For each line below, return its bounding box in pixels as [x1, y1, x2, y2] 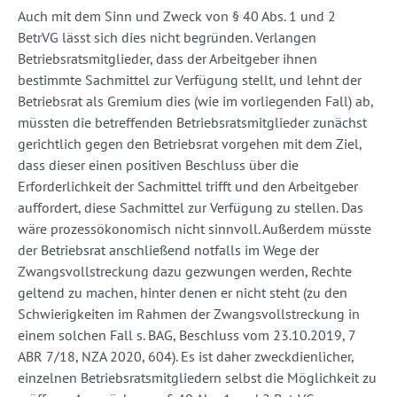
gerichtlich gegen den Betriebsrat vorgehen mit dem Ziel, [18, 135, 362, 153]
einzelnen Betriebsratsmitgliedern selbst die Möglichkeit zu [18, 369, 377, 387]
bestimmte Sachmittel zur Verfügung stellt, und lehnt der [18, 71, 362, 90]
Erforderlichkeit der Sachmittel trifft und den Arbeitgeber [18, 177, 358, 196]
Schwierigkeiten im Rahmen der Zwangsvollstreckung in [18, 305, 360, 323]
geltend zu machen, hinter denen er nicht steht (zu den [18, 284, 347, 302]
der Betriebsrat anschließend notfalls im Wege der [18, 241, 319, 260]
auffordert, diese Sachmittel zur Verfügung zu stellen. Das [18, 198, 363, 217]
